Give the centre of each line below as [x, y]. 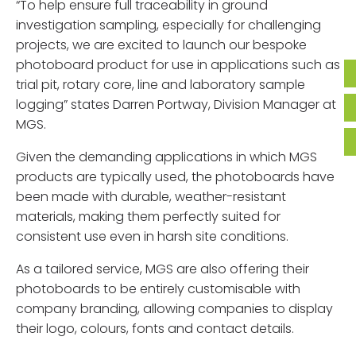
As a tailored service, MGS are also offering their [163, 269]
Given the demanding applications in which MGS [166, 157]
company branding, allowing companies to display [174, 309]
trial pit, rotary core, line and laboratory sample [161, 85]
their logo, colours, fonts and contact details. [155, 329]
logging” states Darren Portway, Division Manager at [176, 105]
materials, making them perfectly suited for [148, 217]
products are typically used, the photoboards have [175, 177]
